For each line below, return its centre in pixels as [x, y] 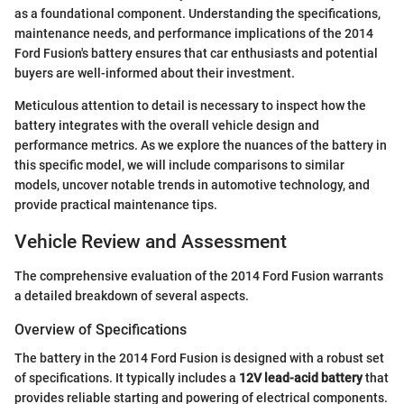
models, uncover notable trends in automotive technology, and [192, 184]
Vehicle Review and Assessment [151, 241]
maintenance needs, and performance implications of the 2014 [194, 33]
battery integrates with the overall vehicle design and [167, 125]
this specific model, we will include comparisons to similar [179, 165]
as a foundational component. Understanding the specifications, [197, 13]
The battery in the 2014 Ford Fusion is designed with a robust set [199, 358]
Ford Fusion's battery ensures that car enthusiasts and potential [196, 53]
